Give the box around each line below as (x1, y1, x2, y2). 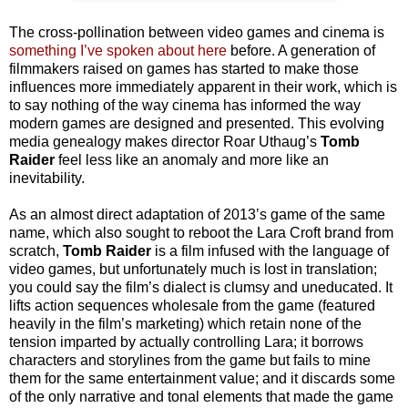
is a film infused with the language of (155, 242, 389, 259)
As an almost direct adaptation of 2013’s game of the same (9, 206, 385, 222)
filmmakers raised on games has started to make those (9, 60, 359, 76)
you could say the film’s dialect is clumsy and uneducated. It (9, 279, 393, 295)
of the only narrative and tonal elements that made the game (9, 388, 393, 404)
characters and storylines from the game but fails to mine (9, 352, 371, 368)
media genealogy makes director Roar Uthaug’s (9, 133, 321, 149)
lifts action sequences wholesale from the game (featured (9, 297, 375, 313)
